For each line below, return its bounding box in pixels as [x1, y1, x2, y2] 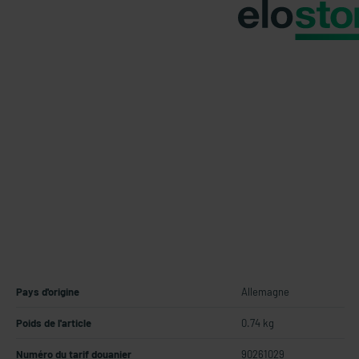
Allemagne [241, 285, 289, 298]
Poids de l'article [16, 317, 91, 329]
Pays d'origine [16, 285, 79, 298]
